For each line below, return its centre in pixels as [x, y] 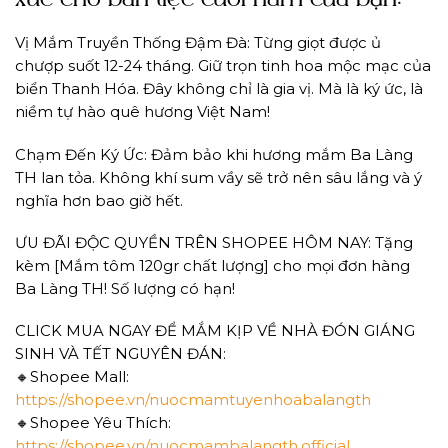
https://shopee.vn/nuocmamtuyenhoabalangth [193, 400]
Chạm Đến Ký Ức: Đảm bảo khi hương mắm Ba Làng [214, 154]
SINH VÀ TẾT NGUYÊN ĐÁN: [120, 354]
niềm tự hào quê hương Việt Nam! [142, 112]
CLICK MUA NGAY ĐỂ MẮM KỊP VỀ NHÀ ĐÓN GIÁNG [215, 331]
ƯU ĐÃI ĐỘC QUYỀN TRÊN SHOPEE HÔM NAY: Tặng [214, 242]
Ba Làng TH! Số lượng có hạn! [125, 288]
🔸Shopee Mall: [72, 377]
